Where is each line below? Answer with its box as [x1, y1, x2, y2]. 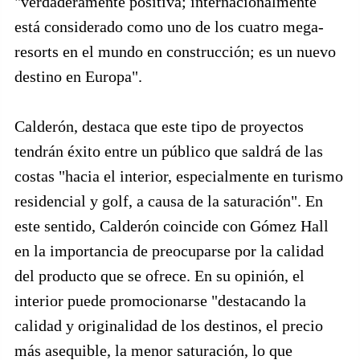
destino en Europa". [14, 67, 142, 85]
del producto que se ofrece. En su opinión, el [14, 267, 305, 284]
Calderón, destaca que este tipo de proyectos [14, 117, 304, 135]
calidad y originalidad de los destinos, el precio [14, 317, 323, 334]
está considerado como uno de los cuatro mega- [14, 18, 324, 35]
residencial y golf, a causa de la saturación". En [14, 192, 323, 210]
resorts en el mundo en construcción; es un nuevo [14, 43, 336, 60]
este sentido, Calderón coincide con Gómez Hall [14, 217, 329, 235]
